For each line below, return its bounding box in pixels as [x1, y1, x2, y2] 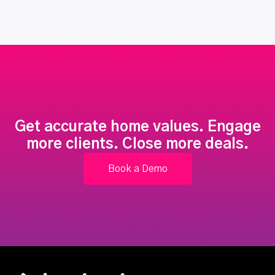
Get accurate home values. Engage [14, 119, 261, 134]
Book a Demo [107, 163, 168, 174]
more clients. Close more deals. [26, 136, 249, 152]
